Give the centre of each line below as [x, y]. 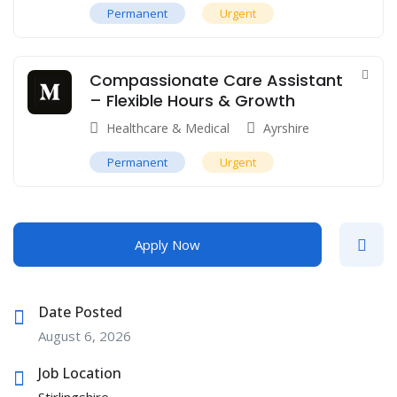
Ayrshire [286, 128]
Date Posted [80, 312]
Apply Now [167, 245]
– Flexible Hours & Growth [192, 101]
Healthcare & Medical [168, 128]
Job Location [80, 374]
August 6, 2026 [85, 336]
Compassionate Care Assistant [216, 81]
